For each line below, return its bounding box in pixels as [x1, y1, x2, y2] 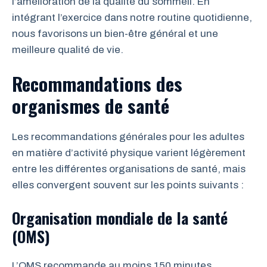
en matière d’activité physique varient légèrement [12, 147, 246, 159]
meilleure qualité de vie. [12, 44, 123, 55]
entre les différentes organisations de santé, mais [12, 163, 246, 175]
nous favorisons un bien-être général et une [12, 27, 218, 39]
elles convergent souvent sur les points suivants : [12, 179, 244, 191]
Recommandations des [12, 70, 182, 97]
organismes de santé [12, 92, 169, 119]
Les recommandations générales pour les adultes [12, 131, 244, 142]
